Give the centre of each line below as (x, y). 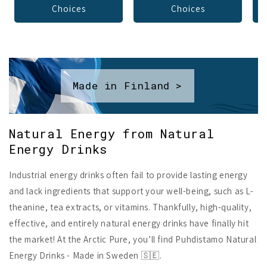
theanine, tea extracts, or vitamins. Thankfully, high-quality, (131, 207)
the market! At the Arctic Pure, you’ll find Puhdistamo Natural (133, 239)
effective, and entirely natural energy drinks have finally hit (129, 223)
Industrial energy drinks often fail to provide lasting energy (128, 175)
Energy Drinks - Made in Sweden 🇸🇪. (86, 255)
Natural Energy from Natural (112, 133)
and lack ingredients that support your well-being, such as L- (131, 191)
